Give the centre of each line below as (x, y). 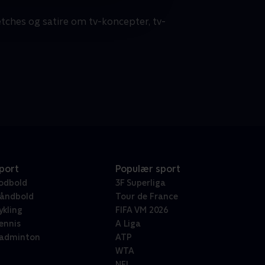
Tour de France (146, 197)
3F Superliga (140, 183)
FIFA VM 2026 (141, 210)
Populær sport (148, 169)
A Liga (128, 224)
